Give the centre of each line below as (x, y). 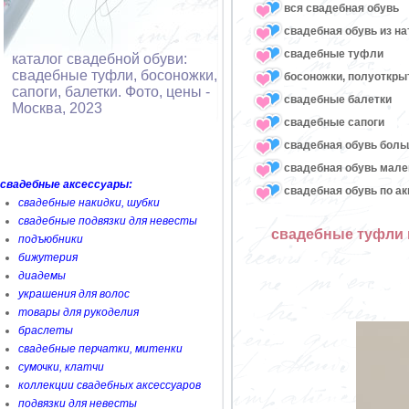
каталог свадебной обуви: (100, 59)
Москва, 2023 (57, 108)
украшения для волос (74, 294)
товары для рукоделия (79, 312)
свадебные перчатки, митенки (100, 349)
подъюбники (51, 239)
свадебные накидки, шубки (89, 203)
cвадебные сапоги (334, 122)
